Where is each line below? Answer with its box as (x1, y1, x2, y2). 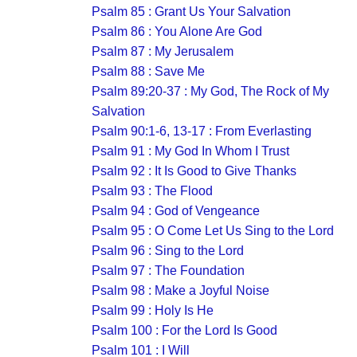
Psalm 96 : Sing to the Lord (92, 244, 244, 257)
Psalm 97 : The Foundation (92, 264, 245, 277)
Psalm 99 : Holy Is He (92, 304, 214, 317)
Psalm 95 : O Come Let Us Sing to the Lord (92, 224, 334, 237)
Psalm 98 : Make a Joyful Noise (92, 284, 269, 297)
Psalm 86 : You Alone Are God (92, 25, 262, 38)
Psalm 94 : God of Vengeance (92, 204, 260, 218)
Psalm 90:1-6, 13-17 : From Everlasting (92, 124, 312, 138)
